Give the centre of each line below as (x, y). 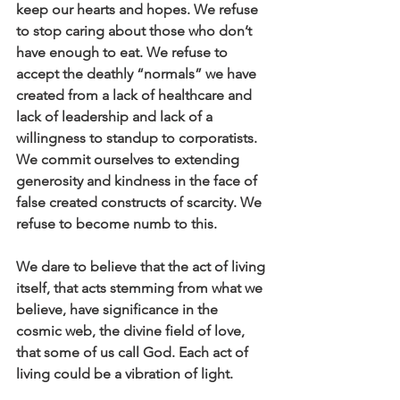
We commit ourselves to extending (129, 159)
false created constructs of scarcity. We (141, 202)
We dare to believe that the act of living (142, 267)
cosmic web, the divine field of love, (132, 331)
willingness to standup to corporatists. (138, 138)
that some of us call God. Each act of (134, 352)
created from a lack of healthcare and (136, 95)
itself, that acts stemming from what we (141, 288)
